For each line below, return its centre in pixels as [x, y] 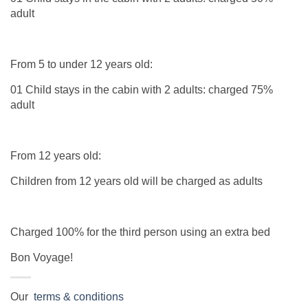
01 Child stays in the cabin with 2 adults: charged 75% [142, 90]
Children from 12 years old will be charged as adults [136, 181]
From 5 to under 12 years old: [81, 65]
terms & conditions [76, 297]
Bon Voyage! [42, 258]
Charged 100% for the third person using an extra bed [140, 232]
